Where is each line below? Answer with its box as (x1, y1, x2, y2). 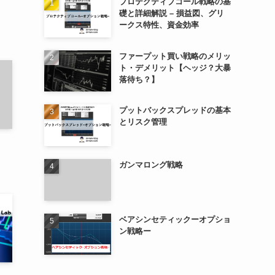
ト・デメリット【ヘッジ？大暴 (118, 63, 231, 72)
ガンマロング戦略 (118, 160, 183, 169)
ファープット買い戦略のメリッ (118, 51, 231, 61)
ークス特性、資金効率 (118, 20, 199, 29)
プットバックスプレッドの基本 (118, 106, 231, 115)
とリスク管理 (118, 117, 167, 127)
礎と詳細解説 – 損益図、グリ (118, 9, 224, 18)
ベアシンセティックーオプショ (118, 214, 231, 224)
